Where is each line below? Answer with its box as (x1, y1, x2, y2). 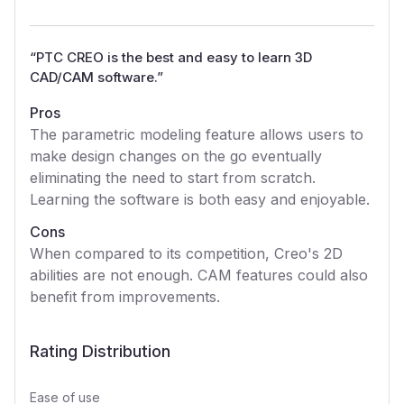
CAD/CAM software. (30, 69, 157, 86)
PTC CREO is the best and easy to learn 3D (36, 49, 312, 66)
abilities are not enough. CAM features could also (30, 266, 368, 284)
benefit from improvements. (30, 288, 220, 306)
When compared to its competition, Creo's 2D (30, 244, 343, 262)
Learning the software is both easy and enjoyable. (30, 190, 370, 208)
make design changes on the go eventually (30, 147, 322, 165)
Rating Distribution (30, 342, 170, 361)
